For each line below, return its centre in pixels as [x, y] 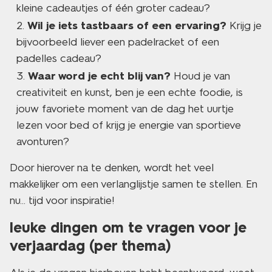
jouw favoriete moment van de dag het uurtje [125, 109]
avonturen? [43, 141]
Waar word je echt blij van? [99, 76]
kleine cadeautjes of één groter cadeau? [113, 8]
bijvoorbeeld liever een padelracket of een [118, 42]
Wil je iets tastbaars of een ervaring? [127, 25]
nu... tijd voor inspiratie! [62, 200]
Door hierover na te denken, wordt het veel [112, 168]
